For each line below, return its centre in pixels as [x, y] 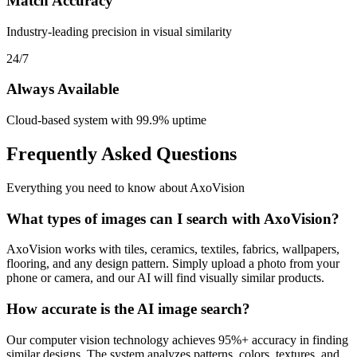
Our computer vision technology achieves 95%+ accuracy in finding [177, 339]
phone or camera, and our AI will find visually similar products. [165, 278]
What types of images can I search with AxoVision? [173, 218]
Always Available [63, 89]
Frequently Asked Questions [122, 154]
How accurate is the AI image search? [128, 309]
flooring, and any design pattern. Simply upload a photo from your [173, 264]
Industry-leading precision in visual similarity [119, 31]
